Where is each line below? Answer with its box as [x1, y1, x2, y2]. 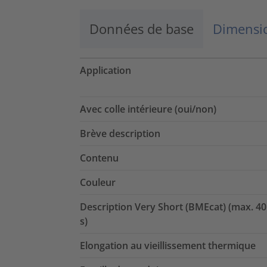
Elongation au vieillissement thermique [80, 239, 256, 253]
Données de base [89, 20, 194, 38]
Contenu [80, 151, 119, 165]
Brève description [80, 127, 160, 141]
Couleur [80, 176, 116, 190]
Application [80, 64, 131, 77]
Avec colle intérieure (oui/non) [80, 103, 216, 116]
